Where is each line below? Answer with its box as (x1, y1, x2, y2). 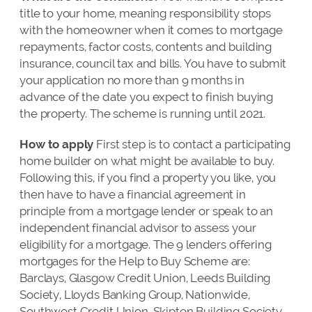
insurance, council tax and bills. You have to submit (19, 56, 287, 70)
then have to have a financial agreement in (19, 187, 246, 201)
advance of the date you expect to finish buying (19, 89, 274, 104)
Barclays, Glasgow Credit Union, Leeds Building (19, 270, 271, 285)
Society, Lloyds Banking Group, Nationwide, (19, 287, 250, 302)
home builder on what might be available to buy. (19, 153, 275, 168)
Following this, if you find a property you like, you (19, 170, 276, 185)
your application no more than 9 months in (19, 72, 244, 87)
